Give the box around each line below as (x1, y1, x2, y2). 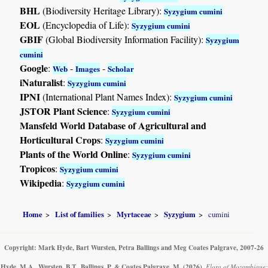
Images (75, 62, 100, 74)
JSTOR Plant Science (20, 103, 108, 118)
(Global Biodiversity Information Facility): (43, 32, 206, 45)
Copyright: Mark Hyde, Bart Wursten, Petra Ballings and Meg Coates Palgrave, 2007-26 (4, 242, 264, 253)
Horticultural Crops (20, 132, 101, 147)
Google (20, 60, 48, 75)
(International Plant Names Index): (40, 90, 175, 103)
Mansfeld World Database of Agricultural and (20, 118, 207, 132)
